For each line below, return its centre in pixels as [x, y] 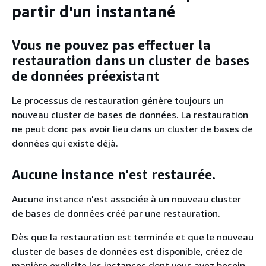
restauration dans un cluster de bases [131, 60]
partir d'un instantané [94, 12]
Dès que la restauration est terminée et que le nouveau [133, 237]
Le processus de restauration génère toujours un [118, 100]
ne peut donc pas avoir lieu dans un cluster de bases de [132, 129]
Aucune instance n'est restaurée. [114, 174]
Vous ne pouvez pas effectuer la [111, 45]
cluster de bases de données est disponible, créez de [127, 251]
